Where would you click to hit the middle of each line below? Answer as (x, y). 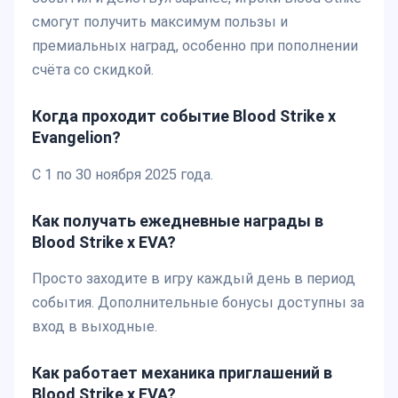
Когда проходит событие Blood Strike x (184, 116)
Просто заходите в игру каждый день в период (194, 279)
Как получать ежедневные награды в (178, 220)
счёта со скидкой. (93, 70)
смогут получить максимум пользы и (160, 22)
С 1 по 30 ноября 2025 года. (123, 174)
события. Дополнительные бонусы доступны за (198, 303)
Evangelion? (76, 138)
